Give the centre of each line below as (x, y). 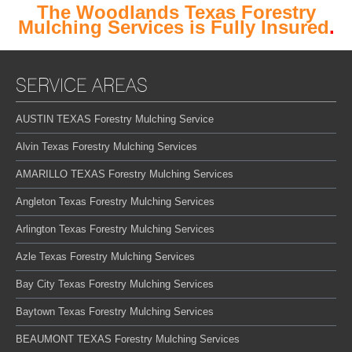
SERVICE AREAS (82, 85)
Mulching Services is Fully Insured (173, 27)
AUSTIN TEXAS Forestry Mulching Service (115, 119)
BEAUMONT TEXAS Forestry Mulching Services (128, 339)
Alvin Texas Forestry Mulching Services (106, 146)
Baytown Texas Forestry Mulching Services (115, 311)
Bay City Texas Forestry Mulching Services (115, 284)
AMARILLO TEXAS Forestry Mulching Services (125, 174)
